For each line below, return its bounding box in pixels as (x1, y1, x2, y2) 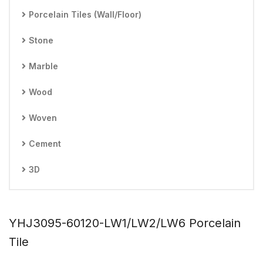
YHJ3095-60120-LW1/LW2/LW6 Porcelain (9, 216, 241, 230)
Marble (29, 61, 58, 71)
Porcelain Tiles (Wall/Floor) (29, 9, 141, 19)
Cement (29, 139, 61, 149)
